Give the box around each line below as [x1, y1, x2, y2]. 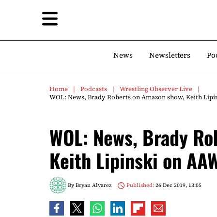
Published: [126, 181, 154, 189]
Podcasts [80, 85, 107, 93]
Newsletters [149, 50, 190, 60]
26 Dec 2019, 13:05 [154, 181, 201, 189]
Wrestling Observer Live [120, 85, 192, 93]
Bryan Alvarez [76, 181, 111, 189]
